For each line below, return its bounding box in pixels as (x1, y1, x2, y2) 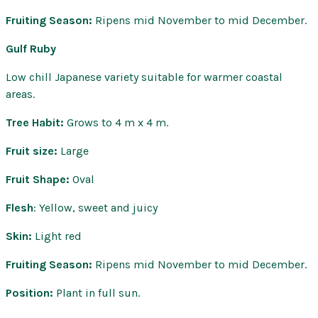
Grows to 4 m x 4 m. (64, 116, 168, 130)
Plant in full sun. (56, 286, 140, 300)
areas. (6, 87, 35, 102)
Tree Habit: (6, 116, 64, 130)
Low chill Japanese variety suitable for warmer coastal (6, 70, 283, 84)
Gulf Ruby (6, 42, 56, 56)
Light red (35, 229, 82, 243)
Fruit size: (6, 144, 57, 158)
